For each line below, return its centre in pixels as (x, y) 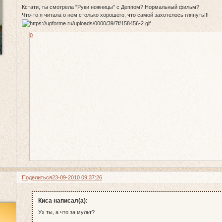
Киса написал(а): (63, 200)
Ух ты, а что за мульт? (66, 212)
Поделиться (37, 177)
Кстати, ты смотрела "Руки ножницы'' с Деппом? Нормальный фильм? (111, 7)
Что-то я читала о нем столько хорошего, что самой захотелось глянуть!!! (116, 15)
